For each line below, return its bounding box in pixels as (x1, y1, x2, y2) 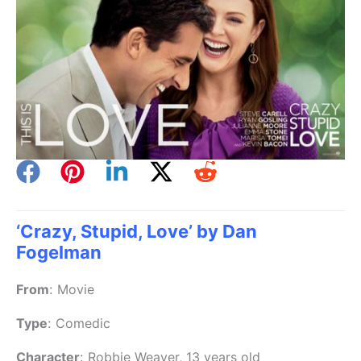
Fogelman (16, 241, 102, 263)
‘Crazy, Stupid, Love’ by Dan (16, 220, 257, 242)
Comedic (56, 314, 110, 331)
